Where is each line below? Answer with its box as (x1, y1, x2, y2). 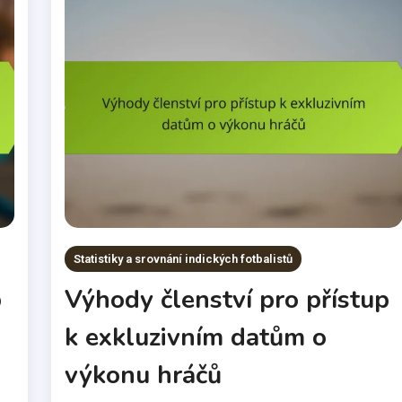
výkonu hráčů (65, 358, 223, 393)
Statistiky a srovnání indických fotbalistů (74, 252, 293, 267)
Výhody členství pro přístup (65, 283, 390, 318)
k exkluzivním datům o (65, 320, 328, 355)
